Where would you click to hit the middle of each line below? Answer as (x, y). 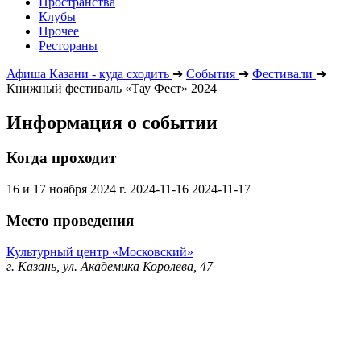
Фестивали (282, 73)
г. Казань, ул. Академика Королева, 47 (110, 266)
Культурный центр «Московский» (100, 251)
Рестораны (68, 45)
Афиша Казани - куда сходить (88, 73)
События (211, 73)
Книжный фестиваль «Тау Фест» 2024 (112, 88)
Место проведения (70, 220)
